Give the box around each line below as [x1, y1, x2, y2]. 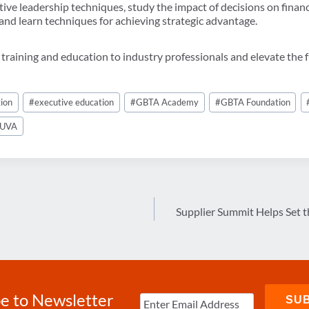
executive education [34, 97, 114, 108]
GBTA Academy [135, 97, 199, 108]
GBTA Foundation [220, 97, 290, 108]
